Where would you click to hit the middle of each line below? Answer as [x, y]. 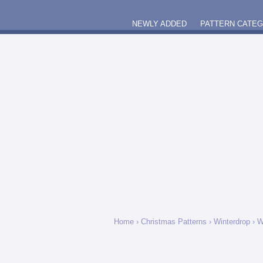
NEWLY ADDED [159, 24]
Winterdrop [232, 222]
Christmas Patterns [174, 222]
